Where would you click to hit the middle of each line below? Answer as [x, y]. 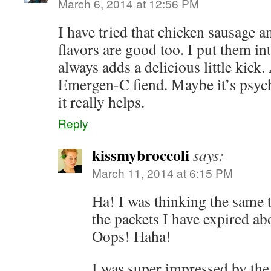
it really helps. [101, 102]
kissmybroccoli [141, 155]
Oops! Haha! [132, 236]
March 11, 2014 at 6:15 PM [162, 173]
